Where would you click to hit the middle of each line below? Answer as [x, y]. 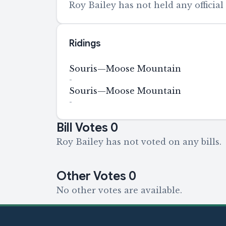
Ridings [85, 43]
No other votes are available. [119, 190]
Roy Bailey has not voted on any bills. [139, 142]
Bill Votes [82, 128]
